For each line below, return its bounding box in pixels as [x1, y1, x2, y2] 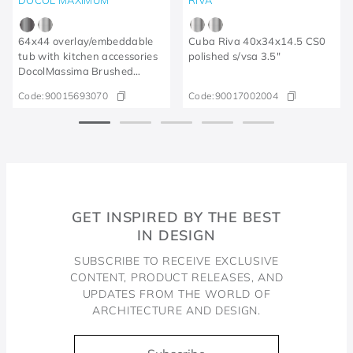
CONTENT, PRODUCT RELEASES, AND [69, 270, 284, 284]
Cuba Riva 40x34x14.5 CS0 [188, 34, 326, 47]
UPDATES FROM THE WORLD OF [82, 287, 271, 301]
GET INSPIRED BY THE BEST [72, 208, 281, 226]
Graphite [18, 79, 63, 92]
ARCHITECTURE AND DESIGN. [92, 303, 261, 318]
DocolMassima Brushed [18, 64, 134, 77]
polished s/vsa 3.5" [188, 49, 281, 62]
